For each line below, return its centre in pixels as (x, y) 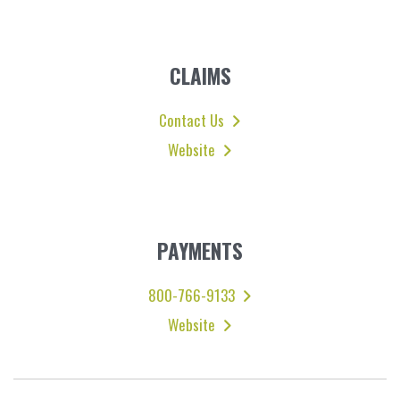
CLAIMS (200, 75)
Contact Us (192, 120)
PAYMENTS (200, 250)
